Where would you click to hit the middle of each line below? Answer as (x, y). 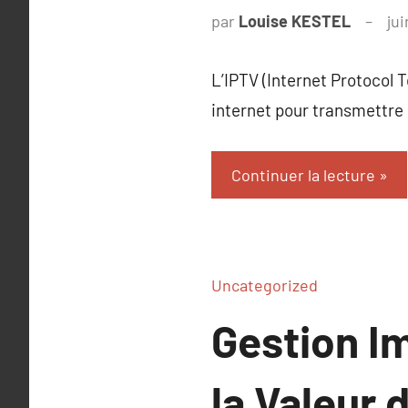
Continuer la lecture (303, 174)
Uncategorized (265, 286)
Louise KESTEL (295, 21)
